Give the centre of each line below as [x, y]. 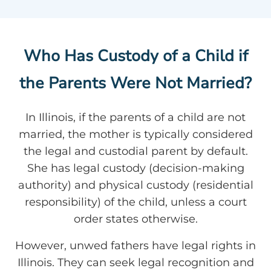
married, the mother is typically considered [135, 135]
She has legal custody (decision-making [135, 168]
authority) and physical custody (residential [135, 185]
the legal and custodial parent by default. [135, 152]
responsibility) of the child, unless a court [135, 202]
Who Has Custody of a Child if [135, 56]
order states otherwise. [135, 219]
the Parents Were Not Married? [135, 83]
